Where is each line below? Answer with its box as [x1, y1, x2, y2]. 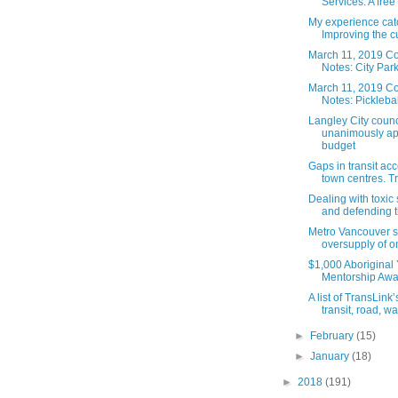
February [310, 330, 357, 343]
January [310, 350, 353, 363]
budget [321, 139, 355, 153]
